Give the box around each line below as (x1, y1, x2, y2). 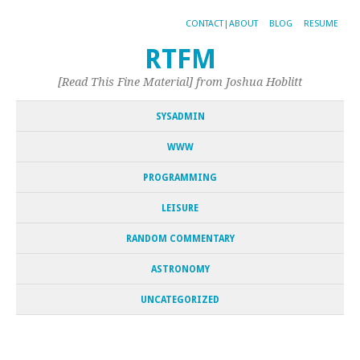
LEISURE (162, 202, 198, 214)
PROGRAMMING (143, 172, 217, 183)
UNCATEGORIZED (141, 294, 219, 305)
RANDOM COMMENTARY (125, 233, 235, 244)
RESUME (304, 18, 338, 29)
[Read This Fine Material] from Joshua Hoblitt (58, 76, 302, 88)
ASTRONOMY (150, 264, 210, 275)
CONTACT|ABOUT (186, 18, 258, 29)
